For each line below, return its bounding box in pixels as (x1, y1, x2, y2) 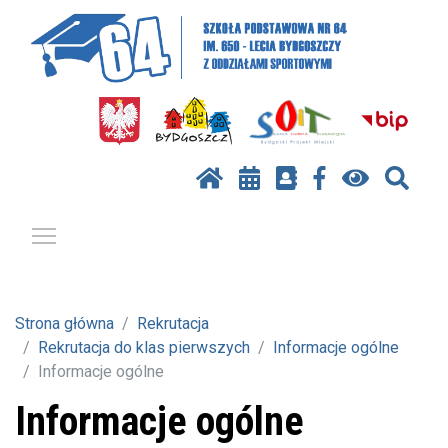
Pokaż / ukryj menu (58, 223, 191, 243)
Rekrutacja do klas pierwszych (38, 338, 250, 358)
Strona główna (15, 314, 114, 334)
